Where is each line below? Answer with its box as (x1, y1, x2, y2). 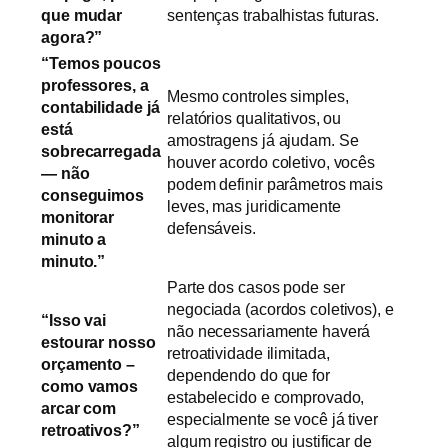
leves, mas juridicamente (167, 197, 341, 216)
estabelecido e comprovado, (167, 388, 365, 407)
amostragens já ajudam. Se (167, 131, 359, 150)
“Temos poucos (41, 54, 161, 73)
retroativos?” (41, 421, 140, 440)
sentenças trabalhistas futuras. (167, 6, 379, 25)
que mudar (41, 6, 123, 25)
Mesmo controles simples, (167, 87, 349, 106)
